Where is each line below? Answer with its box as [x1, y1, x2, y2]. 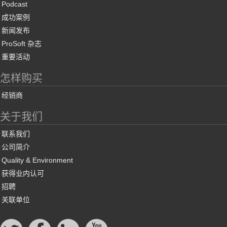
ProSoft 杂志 [2, 40, 42, 48]
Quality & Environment [2, 156, 73, 165]
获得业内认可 [2, 169, 44, 178]
